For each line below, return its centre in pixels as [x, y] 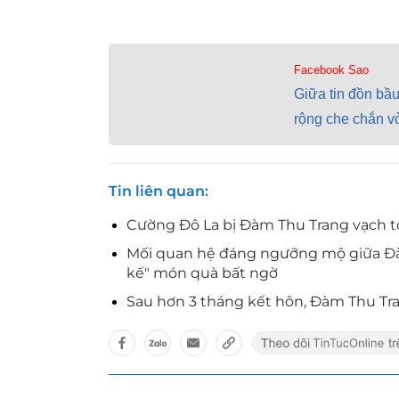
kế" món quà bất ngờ [202, 273]
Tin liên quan [157, 191]
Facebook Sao [331, 70]
